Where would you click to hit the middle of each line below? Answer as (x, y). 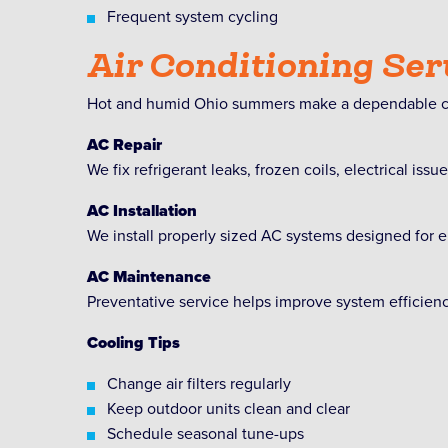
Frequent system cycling (192, 16)
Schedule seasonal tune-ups (205, 433)
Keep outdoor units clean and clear (228, 408)
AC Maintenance (149, 276)
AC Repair (124, 144)
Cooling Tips (133, 342)
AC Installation (142, 210)
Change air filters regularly (199, 383)
